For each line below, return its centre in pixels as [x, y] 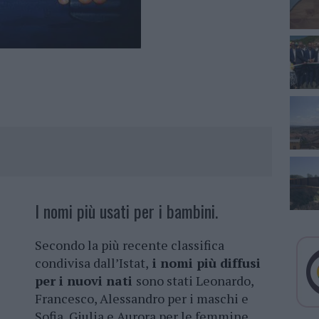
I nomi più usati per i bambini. [126, 211]
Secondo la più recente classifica [130, 245]
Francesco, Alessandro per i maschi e [142, 299]
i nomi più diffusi [205, 263]
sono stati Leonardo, [195, 281]
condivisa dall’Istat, [92, 263]
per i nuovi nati [85, 281]
